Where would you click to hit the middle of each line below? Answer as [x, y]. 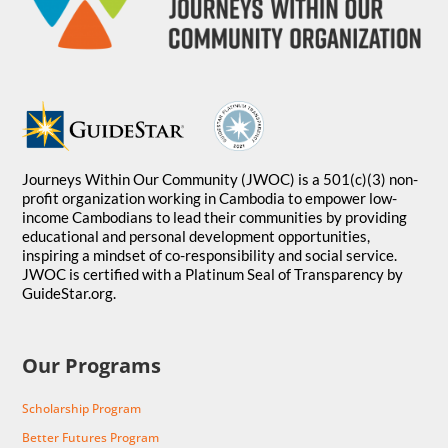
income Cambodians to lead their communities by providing [215, 217]
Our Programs [92, 366]
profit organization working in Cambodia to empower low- [210, 198]
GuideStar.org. [69, 293]
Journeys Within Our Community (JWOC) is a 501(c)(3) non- [220, 179]
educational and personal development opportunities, [196, 236]
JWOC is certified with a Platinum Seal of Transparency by [213, 274]
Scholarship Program [82, 409]
